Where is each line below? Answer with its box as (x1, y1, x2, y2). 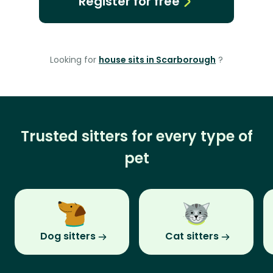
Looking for (50, 54, 99, 66)
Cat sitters (165, 229, 219, 244)
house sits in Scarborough (99, 54, 216, 66)
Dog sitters (40, 229, 96, 244)
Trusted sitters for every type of (20, 126, 253, 147)
